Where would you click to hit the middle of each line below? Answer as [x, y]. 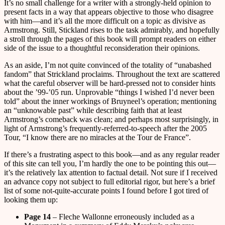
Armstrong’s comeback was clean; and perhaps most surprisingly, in [111, 119]
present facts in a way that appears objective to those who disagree [109, 12]
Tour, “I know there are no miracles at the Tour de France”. [97, 137]
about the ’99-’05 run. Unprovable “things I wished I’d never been [109, 92]
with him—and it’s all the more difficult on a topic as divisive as [105, 21]
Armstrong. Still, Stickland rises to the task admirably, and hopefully [112, 30]
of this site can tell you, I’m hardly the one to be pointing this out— [110, 163]
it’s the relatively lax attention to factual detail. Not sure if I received [111, 172]
